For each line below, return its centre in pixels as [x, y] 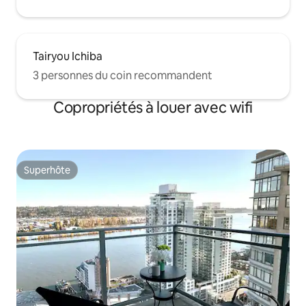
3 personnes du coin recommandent [123, 76]
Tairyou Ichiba [68, 57]
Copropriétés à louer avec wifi [153, 108]
